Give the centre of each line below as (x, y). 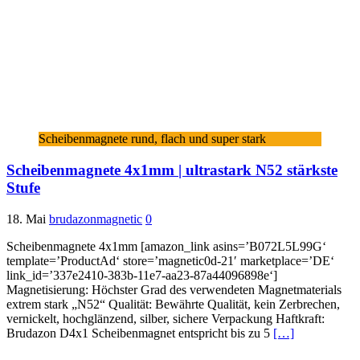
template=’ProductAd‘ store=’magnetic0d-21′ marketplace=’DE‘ (170, 260)
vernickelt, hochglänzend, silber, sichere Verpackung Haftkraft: (166, 318)
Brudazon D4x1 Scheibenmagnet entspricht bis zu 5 (140, 333)
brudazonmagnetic (96, 219)
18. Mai (26, 219)
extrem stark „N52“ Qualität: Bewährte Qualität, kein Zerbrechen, (173, 304)
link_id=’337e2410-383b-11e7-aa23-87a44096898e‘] (142, 275)
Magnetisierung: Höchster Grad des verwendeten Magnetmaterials (174, 289)
